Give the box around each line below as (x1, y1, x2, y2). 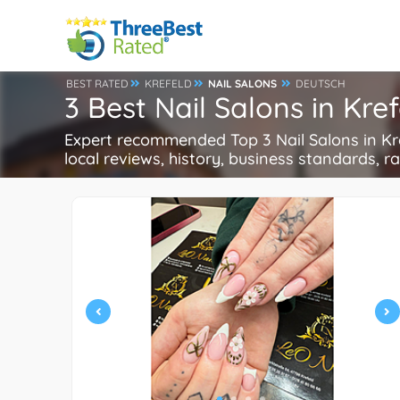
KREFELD (145, 77, 192, 90)
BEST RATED (66, 77, 129, 90)
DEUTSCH (296, 77, 346, 90)
